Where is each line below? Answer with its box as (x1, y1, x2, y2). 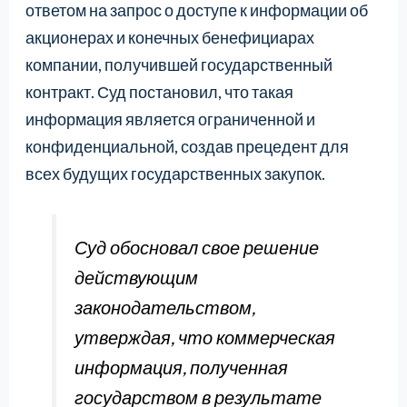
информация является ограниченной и (25, 109, 315, 130)
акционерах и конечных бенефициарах (25, 27, 314, 48)
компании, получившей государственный (25, 55, 333, 75)
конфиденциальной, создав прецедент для (25, 136, 349, 157)
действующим (74, 265, 199, 288)
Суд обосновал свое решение (74, 235, 320, 258)
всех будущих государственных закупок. (25, 164, 325, 184)
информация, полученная (74, 355, 289, 378)
